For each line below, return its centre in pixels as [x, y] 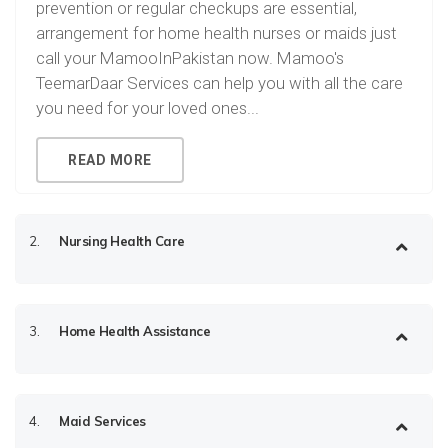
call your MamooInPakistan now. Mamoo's [190, 58]
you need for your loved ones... [147, 108]
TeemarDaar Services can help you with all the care [219, 83]
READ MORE [110, 160]
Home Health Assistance [134, 331]
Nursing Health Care [122, 241]
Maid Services [102, 421]
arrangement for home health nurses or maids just [216, 33]
